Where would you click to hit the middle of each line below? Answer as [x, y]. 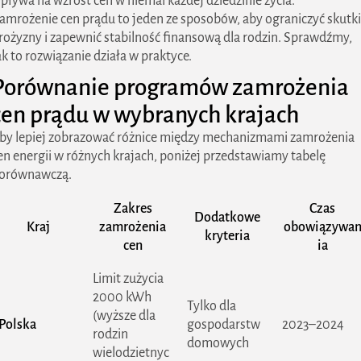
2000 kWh [122, 297]
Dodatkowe [227, 218]
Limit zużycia [128, 279]
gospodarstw [224, 325]
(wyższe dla [124, 316]
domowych [218, 343]
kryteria [227, 236]
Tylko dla [212, 306]
